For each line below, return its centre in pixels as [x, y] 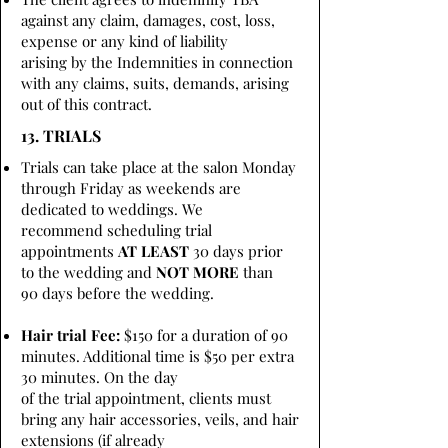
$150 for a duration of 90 [206, 335]
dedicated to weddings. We [112, 209]
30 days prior [236, 251]
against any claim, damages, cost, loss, [148, 20]
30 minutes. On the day [99, 377]
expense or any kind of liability [124, 41]
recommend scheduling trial [116, 230]
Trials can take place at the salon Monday [158, 167]
